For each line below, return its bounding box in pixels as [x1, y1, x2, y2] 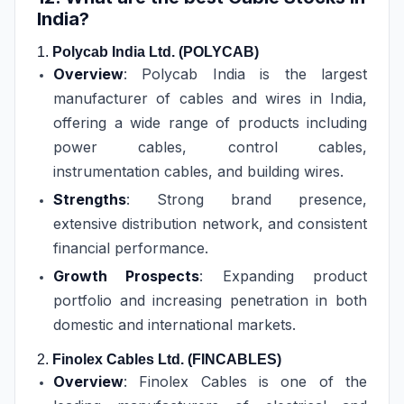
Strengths [53, 190, 126, 208]
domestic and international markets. [53, 316, 296, 334]
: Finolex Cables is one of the [124, 372, 367, 390]
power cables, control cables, [53, 138, 367, 156]
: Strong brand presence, [126, 190, 367, 208]
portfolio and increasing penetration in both [53, 291, 367, 309]
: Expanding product [199, 267, 368, 285]
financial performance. [53, 239, 208, 257]
